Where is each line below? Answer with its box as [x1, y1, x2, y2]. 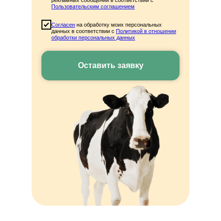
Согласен [51, 21, 75, 28]
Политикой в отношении [116, 28, 176, 34]
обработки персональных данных [51, 34, 135, 40]
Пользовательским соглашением [51, 3, 135, 10]
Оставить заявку [77, 61, 144, 70]
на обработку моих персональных [75, 21, 162, 28]
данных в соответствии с [51, 28, 116, 34]
